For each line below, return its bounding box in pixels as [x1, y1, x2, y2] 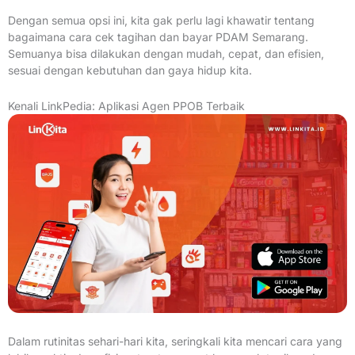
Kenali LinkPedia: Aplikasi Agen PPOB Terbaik [8, 99, 245, 113]
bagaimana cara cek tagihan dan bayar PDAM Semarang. [8, 29, 308, 44]
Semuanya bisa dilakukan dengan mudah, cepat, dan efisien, [8, 46, 324, 60]
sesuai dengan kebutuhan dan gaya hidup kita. [8, 63, 252, 77]
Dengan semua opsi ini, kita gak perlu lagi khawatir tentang [8, 13, 315, 27]
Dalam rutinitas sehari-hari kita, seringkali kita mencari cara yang [8, 334, 342, 348]
